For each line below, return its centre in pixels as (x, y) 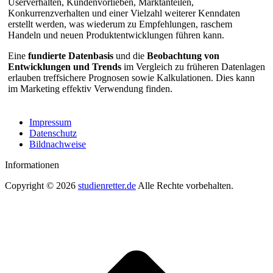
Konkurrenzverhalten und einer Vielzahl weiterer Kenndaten (124, 13)
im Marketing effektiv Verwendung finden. (90, 88)
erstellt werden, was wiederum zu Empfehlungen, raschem (120, 24)
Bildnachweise (58, 144)
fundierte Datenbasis (71, 55)
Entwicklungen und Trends (65, 66)
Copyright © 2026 (41, 185)
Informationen (32, 165)
